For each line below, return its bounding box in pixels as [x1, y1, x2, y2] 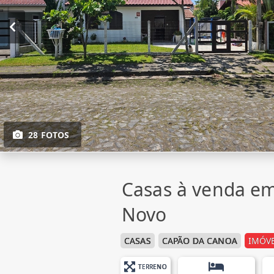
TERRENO [138, 262, 167, 271]
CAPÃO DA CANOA [161, 234, 237, 246]
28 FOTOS [28, 128, 70, 141]
